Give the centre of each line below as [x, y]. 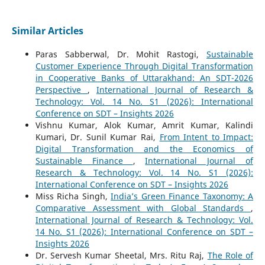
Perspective [61, 90]
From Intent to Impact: [206, 137]
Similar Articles [47, 31]
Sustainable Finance [84, 161]
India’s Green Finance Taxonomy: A [182, 196]
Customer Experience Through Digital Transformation [144, 66]
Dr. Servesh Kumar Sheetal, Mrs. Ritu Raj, [121, 256]
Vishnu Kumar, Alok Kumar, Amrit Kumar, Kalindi [144, 125]
